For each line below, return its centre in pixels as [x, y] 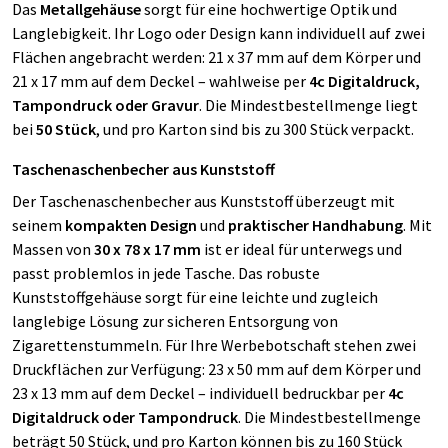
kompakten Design [131, 225]
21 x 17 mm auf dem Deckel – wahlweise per [160, 81]
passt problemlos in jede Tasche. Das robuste [166, 273]
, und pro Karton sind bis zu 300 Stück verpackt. [256, 129]
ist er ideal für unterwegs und [301, 249]
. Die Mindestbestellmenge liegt [308, 105]
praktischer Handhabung [314, 225]
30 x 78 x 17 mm [147, 249]
